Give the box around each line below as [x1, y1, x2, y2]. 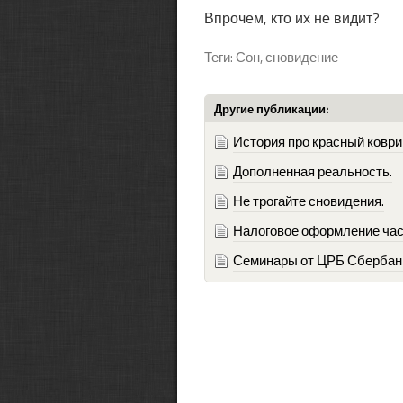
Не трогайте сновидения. [233, 191, 384, 211]
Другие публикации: [214, 100, 329, 118]
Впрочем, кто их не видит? [204, 7, 380, 29]
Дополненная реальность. [233, 161, 392, 182]
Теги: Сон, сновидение [204, 47, 338, 67]
